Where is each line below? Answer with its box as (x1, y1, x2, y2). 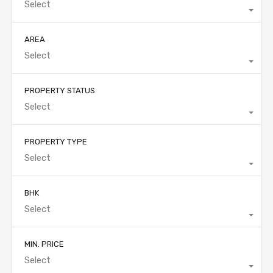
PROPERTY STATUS (24, 86, 95, 96)
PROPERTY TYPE (24, 137, 87, 147)
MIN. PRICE (24, 239, 64, 249)
